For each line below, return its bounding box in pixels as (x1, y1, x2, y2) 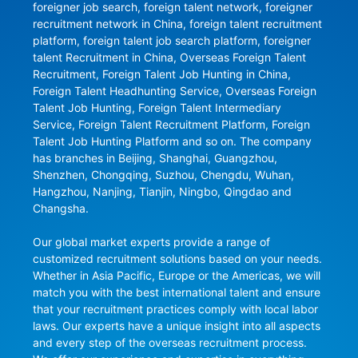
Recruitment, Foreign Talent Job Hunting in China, (32, 67, 291, 82)
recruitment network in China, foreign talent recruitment (32, 17, 322, 31)
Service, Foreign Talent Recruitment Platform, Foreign (32, 117, 310, 132)
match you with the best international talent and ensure (32, 285, 320, 300)
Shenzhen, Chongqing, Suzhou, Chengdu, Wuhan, (32, 168, 294, 182)
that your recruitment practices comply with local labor (32, 302, 318, 316)
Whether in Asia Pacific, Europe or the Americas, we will (32, 268, 320, 283)
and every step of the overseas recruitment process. (32, 336, 307, 350)
